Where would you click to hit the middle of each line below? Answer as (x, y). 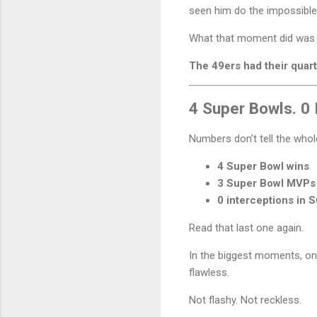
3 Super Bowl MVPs (266, 183)
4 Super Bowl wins (263, 166)
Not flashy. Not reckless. (245, 300)
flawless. (209, 272)
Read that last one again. (246, 227)
